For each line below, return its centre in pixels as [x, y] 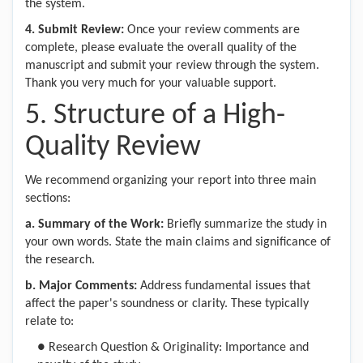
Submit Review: [81, 30]
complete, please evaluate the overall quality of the [161, 48]
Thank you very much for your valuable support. [151, 83]
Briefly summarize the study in [247, 224]
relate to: [49, 322]
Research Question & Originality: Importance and [179, 348]
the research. [60, 260]
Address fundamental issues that [225, 286]
